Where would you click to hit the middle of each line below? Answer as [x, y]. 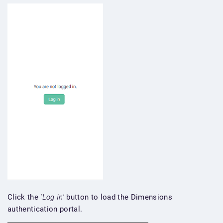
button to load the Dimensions [118, 197]
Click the [24, 197]
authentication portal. [45, 209]
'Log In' [52, 197]
